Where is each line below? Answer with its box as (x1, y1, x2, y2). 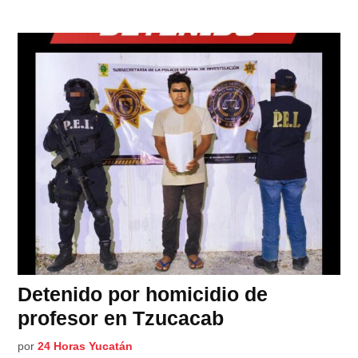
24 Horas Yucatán (38, 339, 133, 352)
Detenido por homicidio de (18, 282, 268, 305)
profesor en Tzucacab (18, 306, 225, 329)
